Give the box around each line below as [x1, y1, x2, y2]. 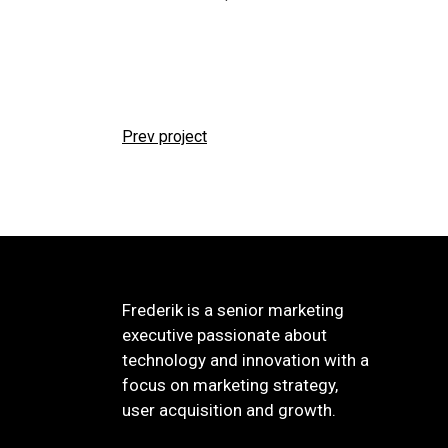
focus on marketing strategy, [122, 375, 338, 395]
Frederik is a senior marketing [122, 300, 344, 320]
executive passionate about [122, 325, 327, 345]
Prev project [122, 127, 207, 147]
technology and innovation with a [122, 350, 369, 370]
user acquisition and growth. [122, 400, 336, 420]
